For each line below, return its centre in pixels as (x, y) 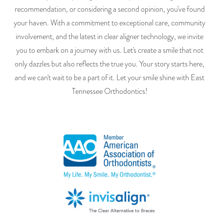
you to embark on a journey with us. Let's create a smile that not (109, 51)
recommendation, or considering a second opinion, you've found (109, 10)
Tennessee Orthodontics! (109, 92)
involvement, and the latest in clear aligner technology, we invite (109, 37)
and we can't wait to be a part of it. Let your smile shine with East (109, 78)
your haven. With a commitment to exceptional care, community (109, 23)
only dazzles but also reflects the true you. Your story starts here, (109, 64)
